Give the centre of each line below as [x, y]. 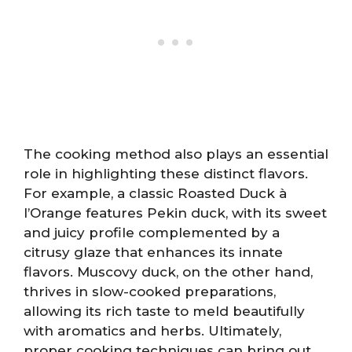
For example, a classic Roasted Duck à [155, 193]
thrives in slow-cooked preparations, [150, 291]
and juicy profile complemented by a [152, 233]
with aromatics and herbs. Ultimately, [152, 331]
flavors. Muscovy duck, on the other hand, [168, 272]
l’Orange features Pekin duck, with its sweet [175, 213]
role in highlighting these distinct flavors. [166, 174]
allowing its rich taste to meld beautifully [164, 311]
